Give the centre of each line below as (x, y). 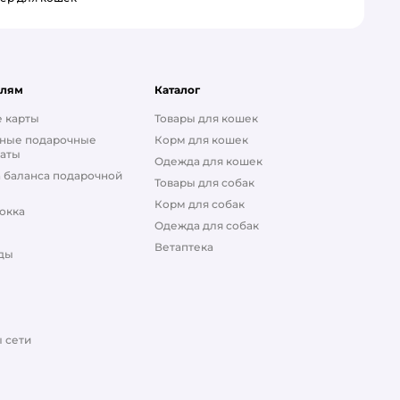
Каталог (177, 90)
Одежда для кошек (208, 162)
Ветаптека (183, 247)
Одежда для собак (206, 226)
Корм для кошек (201, 140)
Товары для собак (204, 183)
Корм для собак (199, 204)
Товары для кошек (206, 119)
